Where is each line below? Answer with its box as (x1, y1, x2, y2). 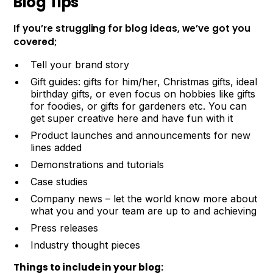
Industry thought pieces (30, 238, 141, 251)
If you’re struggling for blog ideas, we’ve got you (13, 21, 250, 35)
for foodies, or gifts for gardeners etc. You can (30, 99, 247, 112)
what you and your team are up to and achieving (30, 204, 257, 217)
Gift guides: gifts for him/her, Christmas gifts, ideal (30, 75, 258, 88)
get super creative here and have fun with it (30, 112, 233, 124)
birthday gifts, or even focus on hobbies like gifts (30, 87, 256, 100)
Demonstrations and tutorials (30, 158, 165, 171)
